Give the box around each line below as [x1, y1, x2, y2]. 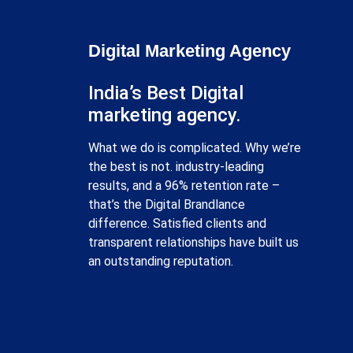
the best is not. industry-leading [88, 158, 264, 174]
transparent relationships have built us [88, 234, 299, 250]
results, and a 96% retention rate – [88, 177, 280, 193]
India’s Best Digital [88, 81, 243, 104]
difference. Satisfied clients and [88, 215, 266, 231]
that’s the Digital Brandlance [88, 196, 245, 212]
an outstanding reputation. [88, 253, 233, 269]
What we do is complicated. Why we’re [88, 139, 301, 155]
